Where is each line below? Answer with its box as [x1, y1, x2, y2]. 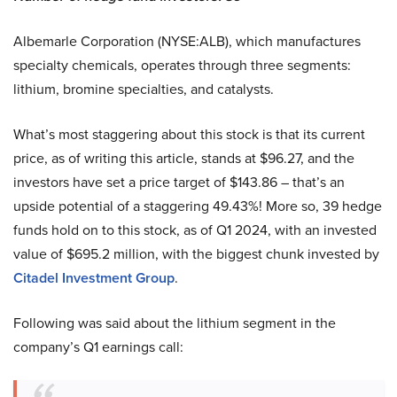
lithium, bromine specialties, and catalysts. [13, 79, 274, 100]
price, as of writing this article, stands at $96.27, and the [13, 148, 354, 169]
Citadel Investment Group [13, 268, 175, 289]
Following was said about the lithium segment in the [13, 313, 336, 334]
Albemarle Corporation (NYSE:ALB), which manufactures [13, 31, 361, 52]
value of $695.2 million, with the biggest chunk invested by [13, 244, 379, 265]
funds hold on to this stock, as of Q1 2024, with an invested [13, 220, 377, 241]
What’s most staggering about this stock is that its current [13, 124, 365, 145]
